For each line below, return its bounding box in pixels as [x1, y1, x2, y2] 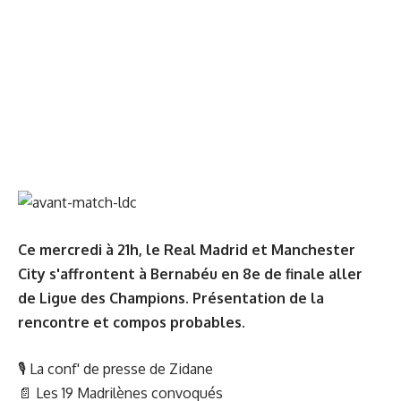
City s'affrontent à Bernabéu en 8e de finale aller [18, 264, 363, 283]
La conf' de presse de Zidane [26, 360, 213, 378]
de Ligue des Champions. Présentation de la [18, 288, 324, 307]
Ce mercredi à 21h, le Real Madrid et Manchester [18, 240, 355, 259]
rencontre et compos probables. [18, 312, 245, 331]
